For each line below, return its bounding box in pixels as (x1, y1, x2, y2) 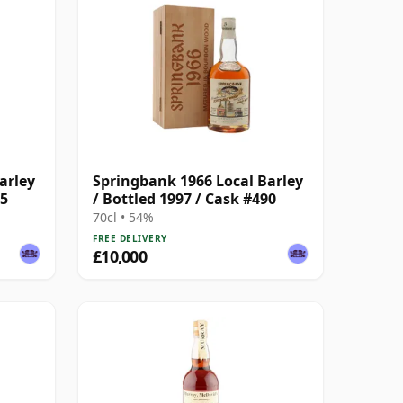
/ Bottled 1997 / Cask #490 (93, 188, 276, 209)
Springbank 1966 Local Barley (93, 170, 303, 191)
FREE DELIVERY (93, 231, 167, 245)
